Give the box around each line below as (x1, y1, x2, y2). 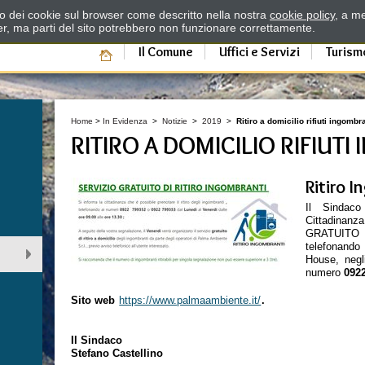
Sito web (71, 294, 116, 306)
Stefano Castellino (71, 347, 164, 359)
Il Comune (138, 44, 193, 59)
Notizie (162, 117, 188, 125)
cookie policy (270, 8, 335, 21)
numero (306, 266, 345, 279)
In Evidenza (103, 117, 148, 125)
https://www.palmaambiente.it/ (119, 294, 262, 306)
